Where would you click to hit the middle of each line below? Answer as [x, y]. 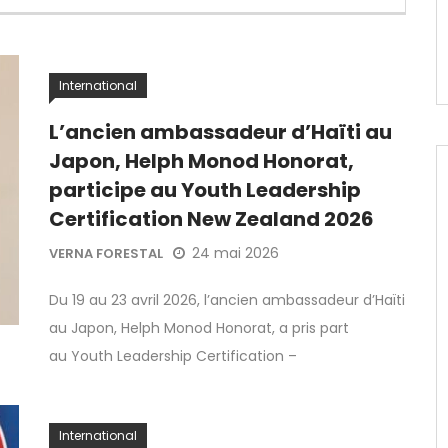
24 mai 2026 [235, 253]
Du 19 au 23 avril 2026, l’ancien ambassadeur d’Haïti [227, 300]
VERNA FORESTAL [106, 254]
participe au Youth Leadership [205, 190]
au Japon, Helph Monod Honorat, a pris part [199, 328]
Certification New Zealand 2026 [211, 219]
